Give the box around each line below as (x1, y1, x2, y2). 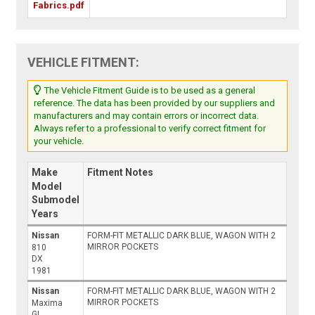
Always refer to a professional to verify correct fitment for (34, 123, 266, 134)
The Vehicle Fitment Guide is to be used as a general (42, 85, 256, 96)
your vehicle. (34, 136, 84, 147)
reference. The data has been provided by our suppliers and (34, 98, 276, 109)
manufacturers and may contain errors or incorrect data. (34, 110, 259, 122)
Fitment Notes (87, 167, 154, 179)
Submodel (32, 194, 80, 206)
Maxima (32, 298, 63, 309)
